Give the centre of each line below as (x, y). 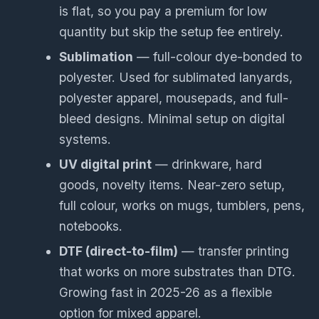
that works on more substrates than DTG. (178, 271)
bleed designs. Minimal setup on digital (172, 119)
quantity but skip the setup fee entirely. (172, 32)
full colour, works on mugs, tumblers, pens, (182, 205)
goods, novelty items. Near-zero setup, (172, 184)
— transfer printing (234, 251)
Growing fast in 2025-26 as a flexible (166, 292)
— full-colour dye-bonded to (218, 57)
